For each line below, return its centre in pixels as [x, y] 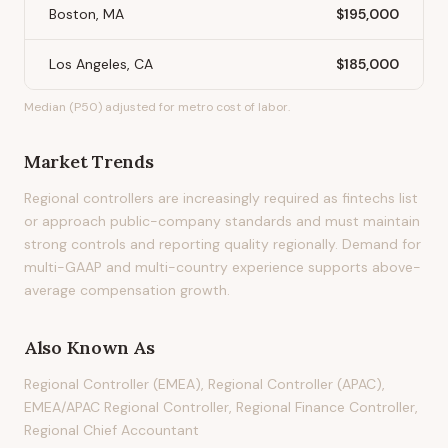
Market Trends [89, 161]
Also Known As [89, 347]
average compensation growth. [127, 290]
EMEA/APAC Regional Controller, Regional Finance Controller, [221, 407]
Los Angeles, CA [101, 64]
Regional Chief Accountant [111, 430]
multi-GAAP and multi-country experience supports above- [222, 267]
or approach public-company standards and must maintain [222, 221]
